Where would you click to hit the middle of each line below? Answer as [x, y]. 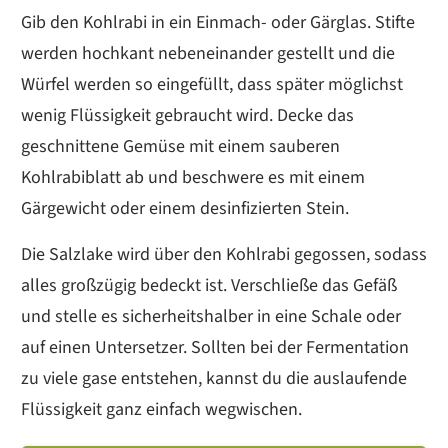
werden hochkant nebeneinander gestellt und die [208, 53]
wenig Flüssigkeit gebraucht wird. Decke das [187, 115]
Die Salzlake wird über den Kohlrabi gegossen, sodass [224, 254]
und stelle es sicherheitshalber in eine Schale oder [211, 316]
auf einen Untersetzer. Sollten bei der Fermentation [215, 347]
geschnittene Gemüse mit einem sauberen [180, 146]
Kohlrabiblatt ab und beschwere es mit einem [193, 177]
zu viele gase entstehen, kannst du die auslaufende [214, 378]
